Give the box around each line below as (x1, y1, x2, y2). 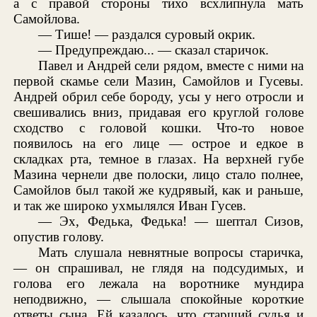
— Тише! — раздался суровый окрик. (38, 26, 256, 42)
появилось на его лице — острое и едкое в (13, 135, 304, 151)
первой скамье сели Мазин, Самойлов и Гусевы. (13, 73, 304, 88)
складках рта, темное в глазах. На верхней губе (13, 151, 304, 166)
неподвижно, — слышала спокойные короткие (13, 291, 304, 306)
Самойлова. (13, 11, 81, 26)
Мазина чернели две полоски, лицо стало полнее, (13, 166, 304, 182)
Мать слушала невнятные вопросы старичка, (38, 244, 304, 260)
